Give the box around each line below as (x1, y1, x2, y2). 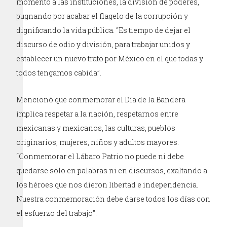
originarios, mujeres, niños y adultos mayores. (16, 137, 179, 147)
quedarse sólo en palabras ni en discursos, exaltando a (16, 165, 208, 175)
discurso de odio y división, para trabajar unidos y (16, 39, 191, 49)
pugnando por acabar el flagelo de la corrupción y (16, 11, 188, 21)
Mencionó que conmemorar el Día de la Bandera (16, 94, 186, 104)
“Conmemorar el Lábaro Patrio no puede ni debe (16, 151, 184, 161)
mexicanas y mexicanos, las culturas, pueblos (16, 123, 176, 133)
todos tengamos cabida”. (16, 67, 102, 78)
